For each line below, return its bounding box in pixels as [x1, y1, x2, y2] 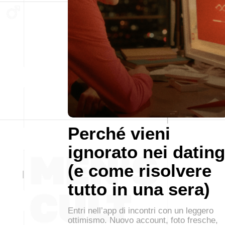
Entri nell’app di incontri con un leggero [68, 206, 213, 215]
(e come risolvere [68, 161, 211, 180]
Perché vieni [68, 124, 170, 143]
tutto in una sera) [68, 179, 210, 199]
